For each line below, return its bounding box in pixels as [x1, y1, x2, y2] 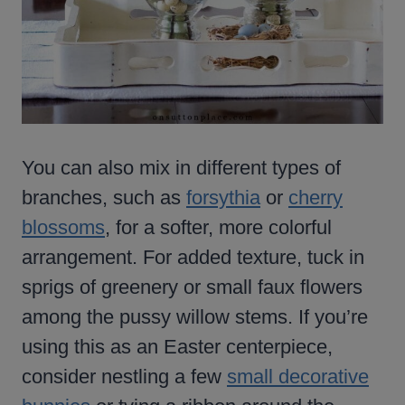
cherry [288, 185, 343, 209]
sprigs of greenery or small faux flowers [22, 275, 363, 298]
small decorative [227, 364, 369, 388]
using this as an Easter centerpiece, [22, 334, 333, 358]
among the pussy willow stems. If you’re [22, 305, 368, 328]
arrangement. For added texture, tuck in [22, 245, 364, 268]
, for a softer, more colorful [105, 215, 332, 239]
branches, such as [22, 185, 186, 209]
